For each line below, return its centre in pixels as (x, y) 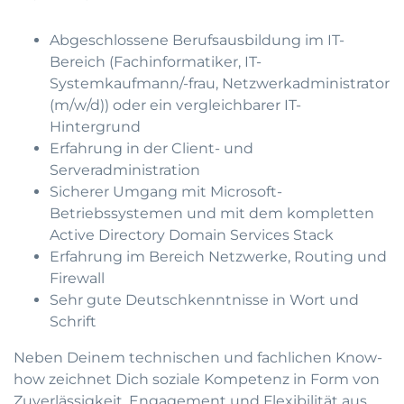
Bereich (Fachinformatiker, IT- (156, 62)
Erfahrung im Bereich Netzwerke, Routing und (218, 257)
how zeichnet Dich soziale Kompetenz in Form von (197, 379)
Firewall (77, 278)
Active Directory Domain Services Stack (192, 235)
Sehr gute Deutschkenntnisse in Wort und (204, 300)
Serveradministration (125, 170)
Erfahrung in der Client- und (151, 148)
